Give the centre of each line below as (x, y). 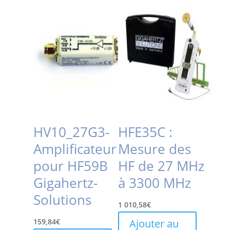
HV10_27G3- (71, 132)
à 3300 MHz (155, 183)
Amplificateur (75, 149)
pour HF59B (70, 166)
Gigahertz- (65, 183)
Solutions (62, 199)
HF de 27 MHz (161, 166)
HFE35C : (146, 132)
